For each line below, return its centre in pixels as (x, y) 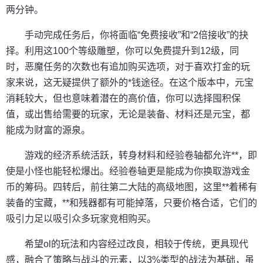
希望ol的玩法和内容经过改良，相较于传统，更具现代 (136, 244)
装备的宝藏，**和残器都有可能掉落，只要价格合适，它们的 (131, 203)
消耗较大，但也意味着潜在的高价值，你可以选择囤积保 (123, 98)
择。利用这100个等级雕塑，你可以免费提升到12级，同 (122, 50)
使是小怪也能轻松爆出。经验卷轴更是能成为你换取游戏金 (128, 171)
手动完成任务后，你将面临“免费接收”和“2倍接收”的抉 (136, 35)
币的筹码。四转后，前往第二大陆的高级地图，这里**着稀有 (131, 187)
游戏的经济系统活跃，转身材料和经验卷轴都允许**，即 (141, 155)
